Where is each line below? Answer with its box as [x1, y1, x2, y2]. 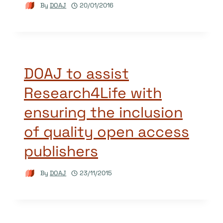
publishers [24, 141, 98, 161]
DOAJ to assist [24, 63, 129, 83]
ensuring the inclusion [24, 102, 183, 122]
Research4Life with [24, 83, 162, 103]
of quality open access [24, 121, 189, 141]
